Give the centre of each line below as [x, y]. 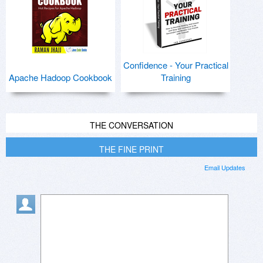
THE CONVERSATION [131, 125]
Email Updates [225, 168]
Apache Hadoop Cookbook [60, 77]
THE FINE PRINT [131, 149]
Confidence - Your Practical [176, 65]
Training [176, 77]
